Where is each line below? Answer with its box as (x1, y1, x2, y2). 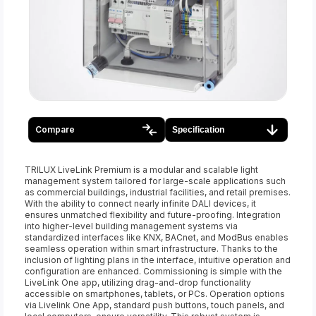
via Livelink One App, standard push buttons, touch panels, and (25, 299, 284, 310)
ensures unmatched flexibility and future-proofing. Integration (25, 209, 281, 220)
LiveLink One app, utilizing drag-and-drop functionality (25, 276, 251, 288)
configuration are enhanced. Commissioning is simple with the (25, 265, 282, 276)
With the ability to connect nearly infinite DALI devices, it (25, 197, 256, 209)
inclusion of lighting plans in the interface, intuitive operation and (25, 254, 291, 265)
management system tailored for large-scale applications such (25, 175, 286, 186)
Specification (172, 124, 224, 135)
